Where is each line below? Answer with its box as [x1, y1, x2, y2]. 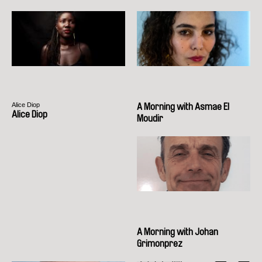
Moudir [137, 113, 163, 123]
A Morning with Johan [137, 226, 218, 237]
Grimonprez [137, 238, 182, 249]
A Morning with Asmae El [137, 101, 229, 112]
